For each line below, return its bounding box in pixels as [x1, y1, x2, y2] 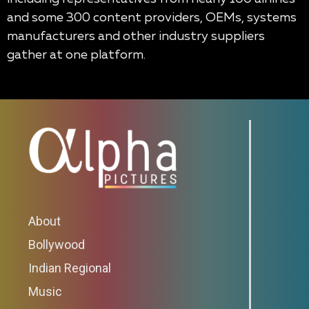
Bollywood [28, 237, 85, 252]
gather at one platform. [7, 48, 146, 61]
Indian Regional [28, 260, 111, 275]
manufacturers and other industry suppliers [7, 30, 265, 43]
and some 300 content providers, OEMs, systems [7, 11, 297, 24]
